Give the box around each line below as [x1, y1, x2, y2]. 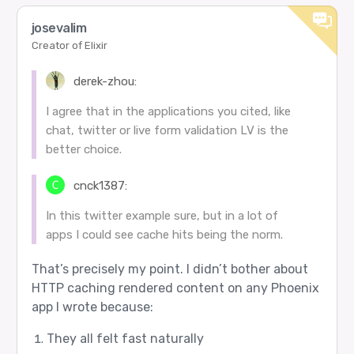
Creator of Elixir [31, 39, 107, 51]
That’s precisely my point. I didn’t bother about [31, 262, 308, 277]
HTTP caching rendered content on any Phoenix [31, 281, 319, 296]
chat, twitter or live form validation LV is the [45, 122, 288, 137]
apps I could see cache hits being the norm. [45, 228, 283, 243]
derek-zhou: [70, 73, 137, 88]
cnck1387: [70, 178, 128, 193]
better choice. [45, 141, 122, 156]
